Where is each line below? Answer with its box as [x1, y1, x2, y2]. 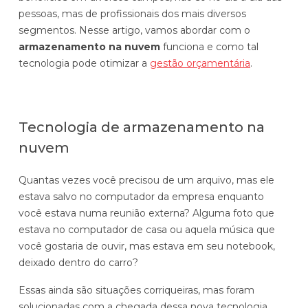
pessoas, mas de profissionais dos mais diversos [19, 7, 246, 20]
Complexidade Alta [43, 49, 139, 63]
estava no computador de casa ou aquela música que [19, 223, 275, 236]
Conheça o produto [107, 100, 201, 112]
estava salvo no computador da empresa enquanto [19, 190, 264, 203]
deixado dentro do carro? [19, 256, 138, 269]
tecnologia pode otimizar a [19, 56, 150, 69]
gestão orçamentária [150, 56, 250, 69]
